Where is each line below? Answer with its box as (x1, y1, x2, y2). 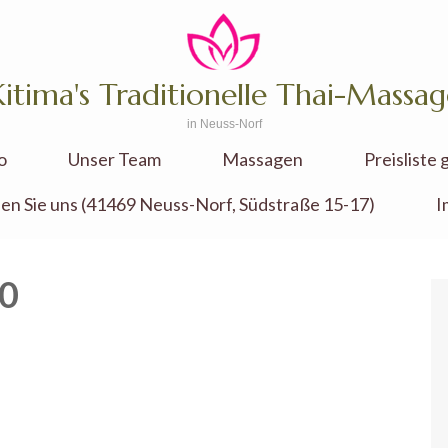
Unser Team (67, 148, 161, 170)
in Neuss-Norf (186, 117, 262, 131)
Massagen (221, 148, 303, 170)
